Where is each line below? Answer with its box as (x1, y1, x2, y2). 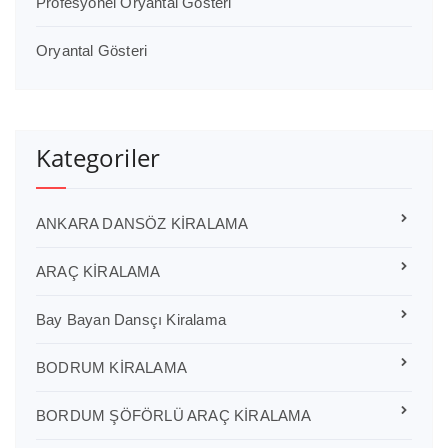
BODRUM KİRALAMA (36, 358, 187, 376)
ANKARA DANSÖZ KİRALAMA (36, 214, 249, 232)
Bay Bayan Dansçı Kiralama (36, 310, 226, 328)
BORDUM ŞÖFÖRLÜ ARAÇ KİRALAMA (36, 406, 312, 424)
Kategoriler (36, 140, 161, 174)
